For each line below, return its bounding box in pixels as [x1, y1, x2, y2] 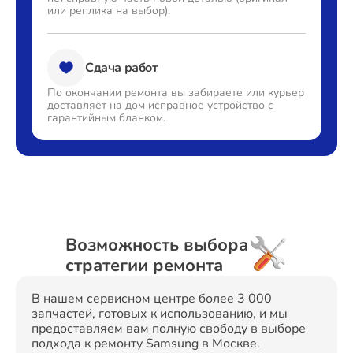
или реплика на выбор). [47, 3, 170, 18]
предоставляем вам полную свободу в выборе [32, 320, 306, 337]
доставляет [47, 98, 106, 113]
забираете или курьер [185, 85, 304, 100]
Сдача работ [85, 58, 158, 76]
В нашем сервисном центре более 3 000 [32, 290, 272, 307]
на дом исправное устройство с [106, 98, 273, 113]
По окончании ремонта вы [47, 85, 185, 100]
